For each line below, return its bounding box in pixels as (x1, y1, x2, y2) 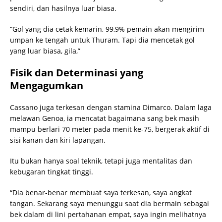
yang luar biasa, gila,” (10, 46, 80, 55)
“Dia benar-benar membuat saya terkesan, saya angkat (10, 187, 192, 197)
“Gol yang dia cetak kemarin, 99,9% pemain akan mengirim (10, 24, 204, 34)
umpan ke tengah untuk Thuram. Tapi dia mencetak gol (10, 35, 195, 45)
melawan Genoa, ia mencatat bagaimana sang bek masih (10, 113, 199, 123)
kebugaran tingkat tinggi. (10, 166, 93, 176)
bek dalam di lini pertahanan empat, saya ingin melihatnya (10, 209, 206, 219)
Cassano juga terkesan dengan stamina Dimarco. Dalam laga (10, 102, 212, 112)
